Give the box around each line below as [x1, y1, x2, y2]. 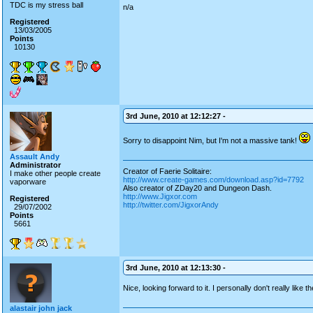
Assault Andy [10, 152, 59, 161]
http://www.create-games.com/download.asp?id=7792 [123, 175, 304, 184]
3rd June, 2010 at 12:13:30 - [126, 263, 226, 272]
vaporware [10, 177, 46, 186]
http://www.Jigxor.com [123, 192, 197, 201]
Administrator [10, 161, 61, 169]
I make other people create [10, 169, 101, 177]
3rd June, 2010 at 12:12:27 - [126, 112, 226, 120]
